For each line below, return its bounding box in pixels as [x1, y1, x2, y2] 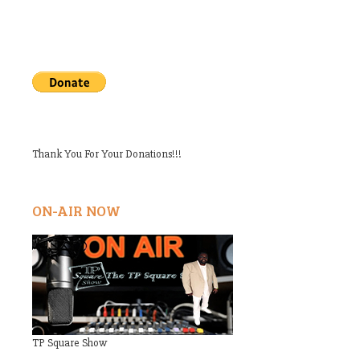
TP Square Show [32, 336, 107, 350]
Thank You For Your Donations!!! [32, 147, 182, 161]
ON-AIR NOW [32, 201, 121, 220]
